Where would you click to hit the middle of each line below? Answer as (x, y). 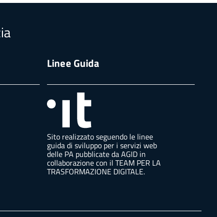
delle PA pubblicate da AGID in (96, 154)
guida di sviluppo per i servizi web (102, 145)
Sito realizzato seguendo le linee (100, 136)
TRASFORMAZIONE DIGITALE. (96, 171)
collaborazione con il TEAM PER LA (104, 163)
